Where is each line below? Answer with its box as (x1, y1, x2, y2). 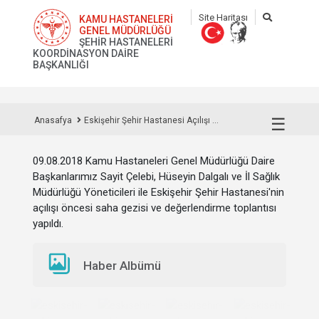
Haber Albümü (83, 258, 162, 273)
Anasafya (34, 115, 72, 125)
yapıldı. (33, 217, 63, 230)
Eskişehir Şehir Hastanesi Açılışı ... (84, 115, 219, 125)
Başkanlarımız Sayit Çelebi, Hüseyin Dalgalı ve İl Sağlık (33, 170, 280, 183)
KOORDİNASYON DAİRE (33, 48, 139, 59)
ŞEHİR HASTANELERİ (79, 36, 174, 48)
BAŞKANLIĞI (33, 59, 89, 70)
